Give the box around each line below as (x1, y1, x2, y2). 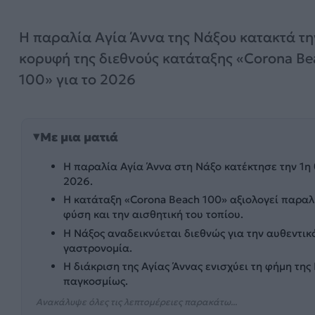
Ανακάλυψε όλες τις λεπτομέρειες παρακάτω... (35, 296, 237, 309)
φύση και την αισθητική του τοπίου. (63, 207, 244, 221)
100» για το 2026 (19, 70, 136, 89)
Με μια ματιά (40, 129, 118, 145)
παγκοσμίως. (63, 274, 129, 288)
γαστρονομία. (63, 240, 133, 255)
